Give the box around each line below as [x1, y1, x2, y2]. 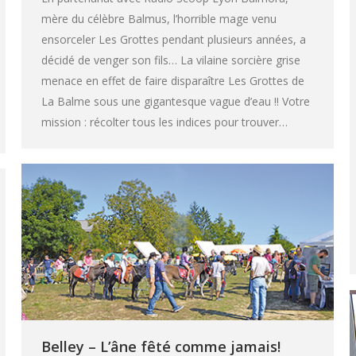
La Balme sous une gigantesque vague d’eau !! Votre [41, 93, 310, 109]
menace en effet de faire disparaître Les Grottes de [41, 72, 304, 88]
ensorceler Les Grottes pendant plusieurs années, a [41, 31, 306, 47]
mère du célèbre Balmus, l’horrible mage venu [41, 10, 277, 26]
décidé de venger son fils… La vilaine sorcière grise [41, 52, 300, 68]
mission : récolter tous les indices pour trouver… [41, 114, 288, 130]
